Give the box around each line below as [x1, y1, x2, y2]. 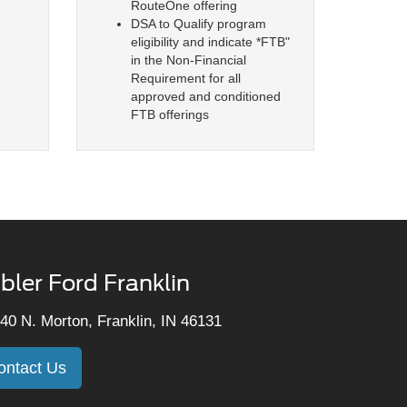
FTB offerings [130, 107, 209, 123]
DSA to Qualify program [130, 16, 266, 32]
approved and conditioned [130, 89, 281, 104]
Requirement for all [130, 71, 241, 86]
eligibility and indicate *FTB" [130, 35, 290, 50]
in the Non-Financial [130, 53, 246, 68]
